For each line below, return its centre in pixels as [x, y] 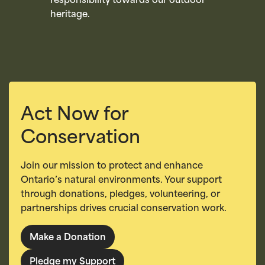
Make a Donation [68, 238]
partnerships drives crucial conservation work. [124, 209]
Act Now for [75, 116]
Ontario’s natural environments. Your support [121, 181]
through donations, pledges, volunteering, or [120, 195]
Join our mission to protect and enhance [112, 167]
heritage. [70, 15]
